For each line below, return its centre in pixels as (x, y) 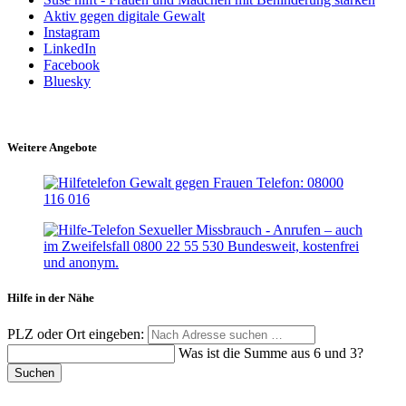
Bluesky (67, 81)
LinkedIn (70, 48)
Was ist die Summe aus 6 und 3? (271, 353)
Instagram (72, 32)
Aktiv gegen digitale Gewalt (124, 15)
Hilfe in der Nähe (51, 298)
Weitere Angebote (52, 147)
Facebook (72, 64)
